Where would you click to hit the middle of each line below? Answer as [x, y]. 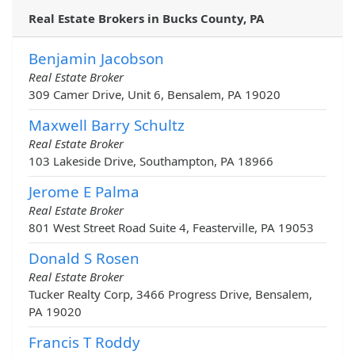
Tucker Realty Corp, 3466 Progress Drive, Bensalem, [170, 294]
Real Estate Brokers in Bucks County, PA [146, 19]
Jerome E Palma [84, 192]
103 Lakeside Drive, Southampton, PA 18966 [151, 161]
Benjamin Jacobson [96, 59]
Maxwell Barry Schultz [107, 125]
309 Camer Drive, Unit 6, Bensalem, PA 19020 [155, 95]
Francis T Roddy [84, 342]
